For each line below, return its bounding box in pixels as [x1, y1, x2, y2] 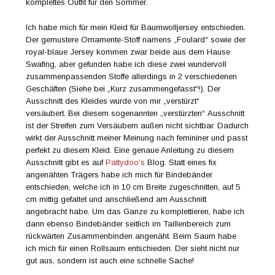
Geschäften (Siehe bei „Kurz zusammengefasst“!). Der [26, 84, 221, 94]
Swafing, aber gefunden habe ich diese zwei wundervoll [26, 60, 227, 69]
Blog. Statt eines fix [145, 158, 217, 168]
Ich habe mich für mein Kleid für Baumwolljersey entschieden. [26, 23, 246, 33]
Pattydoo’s [106, 158, 145, 168]
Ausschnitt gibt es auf [26, 158, 106, 168]
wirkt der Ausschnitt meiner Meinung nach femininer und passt [26, 133, 248, 143]
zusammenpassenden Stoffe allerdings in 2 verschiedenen [26, 72, 238, 82]
